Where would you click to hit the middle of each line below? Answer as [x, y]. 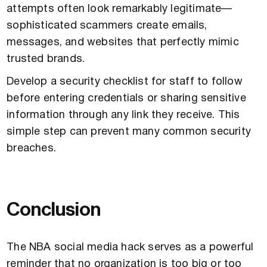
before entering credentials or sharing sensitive [126, 98]
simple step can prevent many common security [129, 132]
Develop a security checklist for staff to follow [125, 82]
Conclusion [54, 209]
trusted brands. [46, 59]
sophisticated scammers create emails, [107, 26]
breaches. [32, 148]
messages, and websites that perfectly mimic [123, 42]
